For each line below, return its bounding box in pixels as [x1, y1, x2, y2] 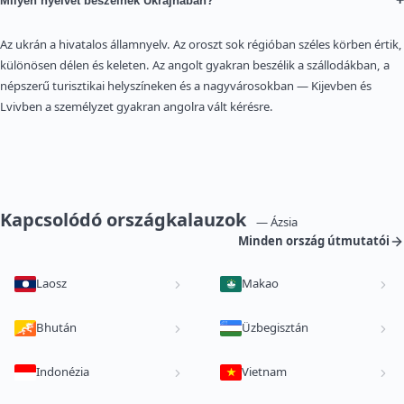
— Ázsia [256, 214, 298, 231]
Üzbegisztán [242, 319, 308, 336]
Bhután [36, 319, 77, 336]
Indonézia [36, 363, 89, 381]
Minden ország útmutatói [238, 233, 390, 250]
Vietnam [242, 363, 287, 381]
